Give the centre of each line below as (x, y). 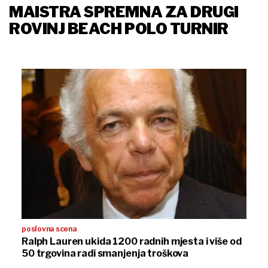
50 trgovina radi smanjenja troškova (105, 253)
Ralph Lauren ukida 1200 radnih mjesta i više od (132, 241)
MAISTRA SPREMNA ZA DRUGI (124, 12)
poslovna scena (49, 229)
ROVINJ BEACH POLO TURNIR (119, 29)
